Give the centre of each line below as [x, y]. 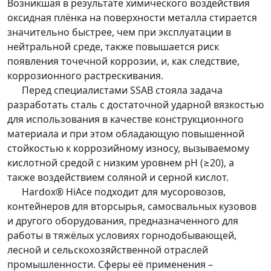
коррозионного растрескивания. [85, 76]
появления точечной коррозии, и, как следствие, [123, 61]
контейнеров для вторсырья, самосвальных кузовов [132, 207]
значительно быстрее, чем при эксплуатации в [119, 32]
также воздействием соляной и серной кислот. [118, 178]
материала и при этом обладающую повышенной [126, 134]
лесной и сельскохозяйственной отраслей [108, 250]
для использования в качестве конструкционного [126, 119]
